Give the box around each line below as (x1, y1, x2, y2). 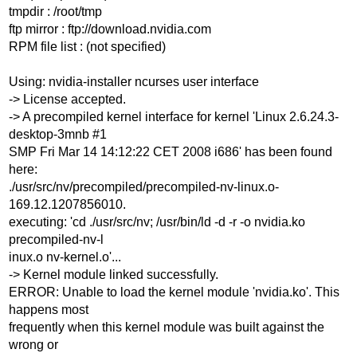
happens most (9, 303, 89, 317)
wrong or (9, 338, 59, 352)
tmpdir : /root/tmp (9, 5, 103, 19)
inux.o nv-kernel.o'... (9, 250, 122, 265)
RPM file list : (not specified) (9, 40, 167, 54)
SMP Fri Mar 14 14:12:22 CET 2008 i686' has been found (9, 145, 333, 159)
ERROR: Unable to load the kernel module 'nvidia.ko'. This (9, 285, 340, 300)
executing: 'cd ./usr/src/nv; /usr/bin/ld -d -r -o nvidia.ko (9, 215, 306, 229)
